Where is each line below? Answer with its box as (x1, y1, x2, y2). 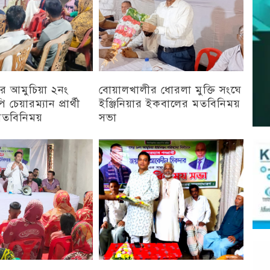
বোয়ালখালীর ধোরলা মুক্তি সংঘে (99, 83, 242, 96)
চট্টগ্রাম (109, 130, 139, 142)
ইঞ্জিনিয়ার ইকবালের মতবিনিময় (99, 96, 240, 110)
